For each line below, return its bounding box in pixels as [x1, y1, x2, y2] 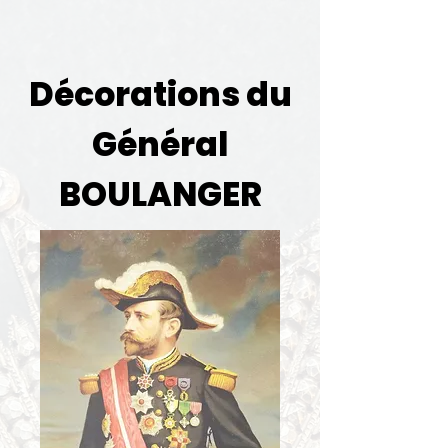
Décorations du [28, 71, 292, 118]
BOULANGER [58, 171, 262, 218]
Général [92, 121, 228, 168]
